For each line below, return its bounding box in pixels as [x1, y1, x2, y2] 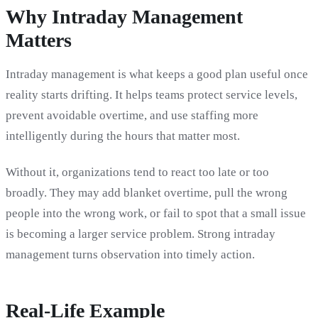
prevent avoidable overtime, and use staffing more [6, 109, 258, 123]
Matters [6, 29, 72, 52]
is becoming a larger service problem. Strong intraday [6, 226, 275, 241]
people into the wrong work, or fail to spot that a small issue [6, 206, 306, 220]
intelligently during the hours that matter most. [6, 129, 240, 143]
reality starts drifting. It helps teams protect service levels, [6, 88, 297, 102]
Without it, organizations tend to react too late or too [6, 165, 269, 179]
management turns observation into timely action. [6, 247, 255, 261]
